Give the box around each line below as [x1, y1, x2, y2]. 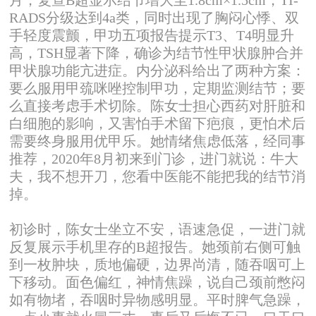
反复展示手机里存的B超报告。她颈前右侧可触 [9, 238, 301, 255]
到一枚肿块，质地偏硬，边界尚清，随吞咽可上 [9, 256, 306, 272]
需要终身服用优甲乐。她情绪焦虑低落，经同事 [9, 133, 306, 149]
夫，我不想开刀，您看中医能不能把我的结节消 [9, 168, 306, 184]
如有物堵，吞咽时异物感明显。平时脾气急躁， [9, 291, 306, 308]
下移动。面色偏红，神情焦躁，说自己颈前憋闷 [9, 274, 306, 290]
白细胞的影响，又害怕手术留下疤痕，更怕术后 [9, 115, 306, 131]
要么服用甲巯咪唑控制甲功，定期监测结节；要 [9, 80, 306, 96]
